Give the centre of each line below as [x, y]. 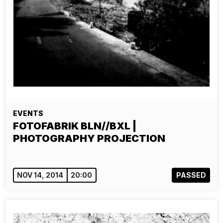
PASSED [191, 175]
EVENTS [28, 113]
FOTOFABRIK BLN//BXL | [75, 126]
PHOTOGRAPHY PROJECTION [89, 138]
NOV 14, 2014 [40, 175]
